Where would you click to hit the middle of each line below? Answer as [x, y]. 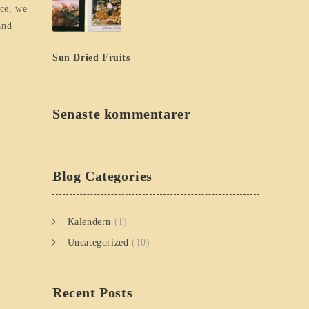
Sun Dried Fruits [91, 58]
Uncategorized [98, 242]
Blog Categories [102, 176]
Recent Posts [93, 292]
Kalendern [89, 221]
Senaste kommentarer [122, 113]
